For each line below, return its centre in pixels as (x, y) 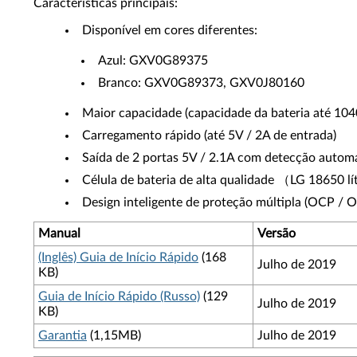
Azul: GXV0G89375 (153, 61)
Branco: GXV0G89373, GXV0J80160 (201, 83)
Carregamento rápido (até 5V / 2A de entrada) (209, 135)
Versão (277, 233)
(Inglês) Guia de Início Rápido (118, 257)
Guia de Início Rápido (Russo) (119, 296)
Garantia (63, 335)
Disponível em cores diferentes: (170, 30)
